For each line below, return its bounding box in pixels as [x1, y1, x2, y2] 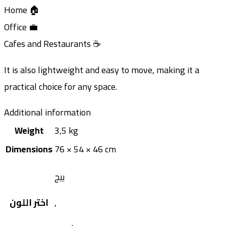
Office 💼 [4, 19, 38, 36]
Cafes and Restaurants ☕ [4, 35, 100, 52]
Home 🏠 [4, 2, 40, 19]
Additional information [4, 104, 91, 121]
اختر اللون [10, 194, 48, 211]
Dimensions [6, 141, 52, 158]
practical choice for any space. [4, 78, 117, 95]
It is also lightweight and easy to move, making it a [4, 62, 199, 79]
